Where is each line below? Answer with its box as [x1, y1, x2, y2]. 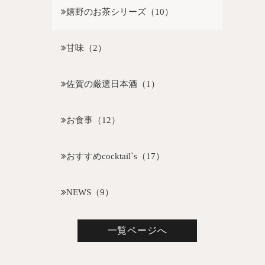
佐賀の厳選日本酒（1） [66, 79, 160, 89]
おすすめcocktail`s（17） [66, 151, 164, 161]
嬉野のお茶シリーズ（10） [66, 7, 173, 17]
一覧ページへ [107, 225, 167, 235]
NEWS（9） [66, 187, 114, 197]
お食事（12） [66, 115, 120, 125]
